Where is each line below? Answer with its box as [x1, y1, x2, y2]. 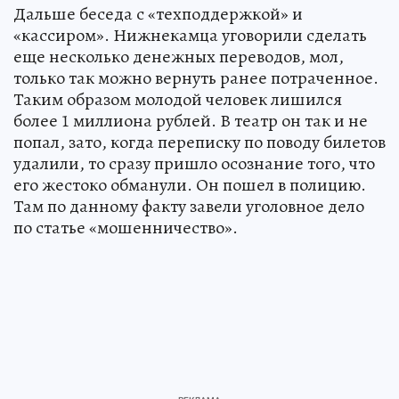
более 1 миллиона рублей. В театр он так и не [13, 109, 368, 134]
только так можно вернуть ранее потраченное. [13, 66, 379, 91]
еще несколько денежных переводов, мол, [13, 45, 344, 69]
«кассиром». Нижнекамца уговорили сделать [13, 23, 367, 48]
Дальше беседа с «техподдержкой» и [13, 2, 303, 27]
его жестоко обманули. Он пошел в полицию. [13, 173, 366, 198]
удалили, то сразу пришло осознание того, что [13, 151, 375, 176]
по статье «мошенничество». [13, 216, 238, 240]
